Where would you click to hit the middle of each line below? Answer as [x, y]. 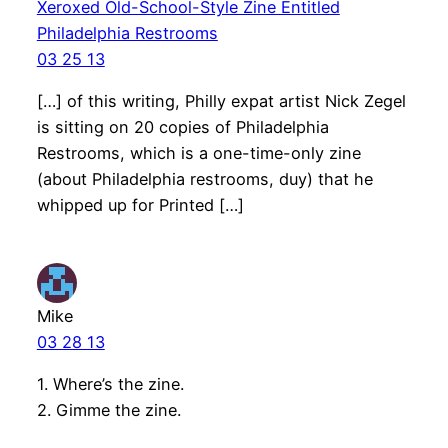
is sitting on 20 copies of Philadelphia [182, 126]
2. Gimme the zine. [108, 410]
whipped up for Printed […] [140, 204]
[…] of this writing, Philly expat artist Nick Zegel [221, 100]
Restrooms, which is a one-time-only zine [198, 152]
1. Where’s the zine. [110, 384]
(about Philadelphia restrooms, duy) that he [204, 178]
